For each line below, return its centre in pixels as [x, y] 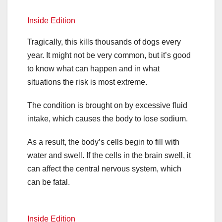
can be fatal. [49, 182]
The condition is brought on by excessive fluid [107, 105]
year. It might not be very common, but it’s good [109, 55]
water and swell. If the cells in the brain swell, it [109, 155]
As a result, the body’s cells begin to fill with [103, 142]
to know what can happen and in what [93, 68]
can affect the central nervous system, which [104, 168]
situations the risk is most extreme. [87, 82]
